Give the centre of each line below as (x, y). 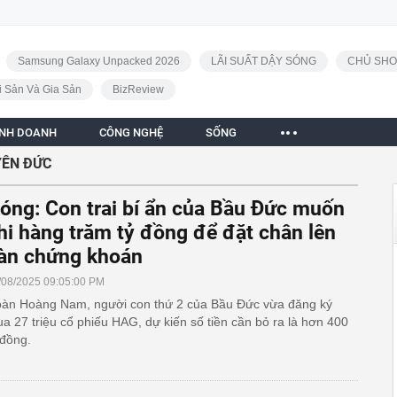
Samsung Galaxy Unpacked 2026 (98, 61)
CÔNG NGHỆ (131, 132)
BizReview (138, 90)
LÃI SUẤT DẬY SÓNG (263, 61)
